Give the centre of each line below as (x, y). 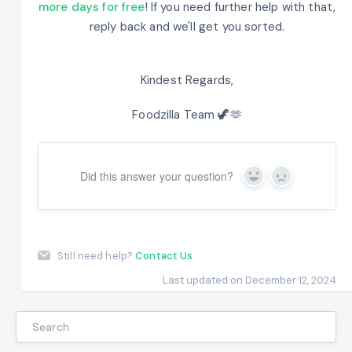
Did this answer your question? (157, 176)
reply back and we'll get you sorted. (187, 26)
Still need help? (97, 256)
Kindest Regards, (187, 81)
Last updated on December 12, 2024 (249, 280)
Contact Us (164, 256)
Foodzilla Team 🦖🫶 (187, 114)
